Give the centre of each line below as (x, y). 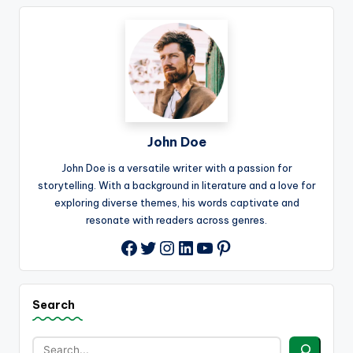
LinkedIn (214, 245)
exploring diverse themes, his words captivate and (176, 203)
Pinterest (255, 245)
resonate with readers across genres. (176, 220)
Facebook (165, 247)
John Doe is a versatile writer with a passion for (176, 168)
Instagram (204, 245)
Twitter (171, 245)
